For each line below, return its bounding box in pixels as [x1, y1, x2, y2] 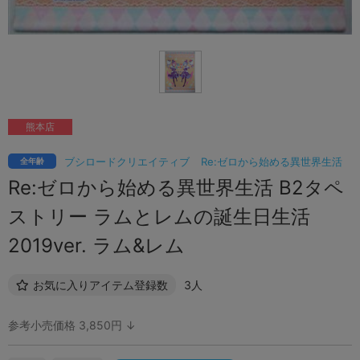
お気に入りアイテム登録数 [33, 277, 168, 292]
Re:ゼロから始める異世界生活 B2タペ [8, 175, 344, 199]
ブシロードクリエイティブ [64, 154, 190, 168]
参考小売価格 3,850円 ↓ [8, 317, 136, 332]
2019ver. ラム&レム [8, 233, 185, 257]
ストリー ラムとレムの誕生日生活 [8, 204, 310, 228]
